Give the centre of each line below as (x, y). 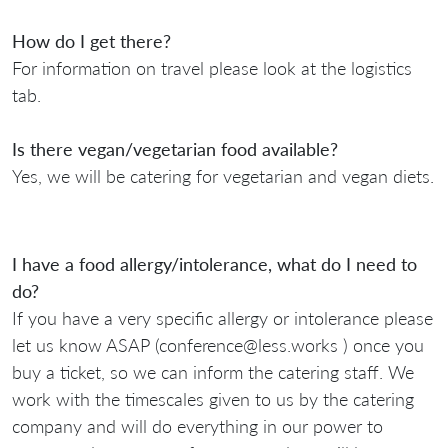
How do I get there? (94, 40)
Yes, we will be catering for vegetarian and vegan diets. (223, 175)
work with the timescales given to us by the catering (213, 398)
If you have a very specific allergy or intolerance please (222, 317)
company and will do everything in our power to (197, 425)
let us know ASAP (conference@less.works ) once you (218, 344)
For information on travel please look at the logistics (212, 67)
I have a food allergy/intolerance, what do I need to (214, 263)
